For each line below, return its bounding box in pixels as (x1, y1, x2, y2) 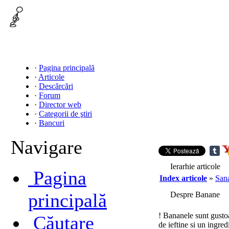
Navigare (11, 136, 82, 158)
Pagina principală (39, 63, 95, 72)
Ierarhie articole (170, 162, 220, 171)
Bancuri (39, 119, 64, 127)
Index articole (159, 174, 207, 182)
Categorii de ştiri (39, 109, 92, 118)
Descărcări (39, 82, 73, 90)
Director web (39, 100, 81, 109)
